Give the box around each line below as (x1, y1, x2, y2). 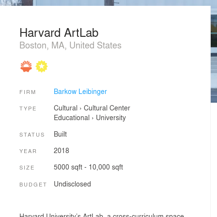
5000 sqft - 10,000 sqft (53, 162, 123, 172)
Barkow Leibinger (53, 86, 107, 96)
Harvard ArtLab (19, 23, 98, 40)
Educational (53, 112, 90, 123)
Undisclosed (53, 178, 91, 188)
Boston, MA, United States (19, 38, 122, 51)
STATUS (19, 130, 45, 138)
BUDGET (19, 180, 47, 188)
